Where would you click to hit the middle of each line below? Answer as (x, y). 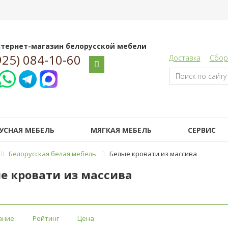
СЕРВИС (202, 130)
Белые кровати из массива (153, 154)
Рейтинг (48, 218)
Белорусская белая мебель (52, 154)
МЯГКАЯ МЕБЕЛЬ (121, 130)
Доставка (184, 58)
